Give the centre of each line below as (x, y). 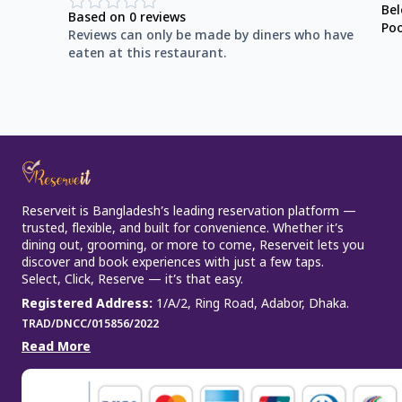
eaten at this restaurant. (147, 55)
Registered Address (85, 305)
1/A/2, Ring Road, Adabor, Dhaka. (253, 305)
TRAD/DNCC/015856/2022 (90, 325)
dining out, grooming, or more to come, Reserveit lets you (193, 247)
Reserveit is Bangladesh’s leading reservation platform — (189, 213)
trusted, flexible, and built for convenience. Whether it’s (183, 230)
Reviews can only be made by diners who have (211, 37)
